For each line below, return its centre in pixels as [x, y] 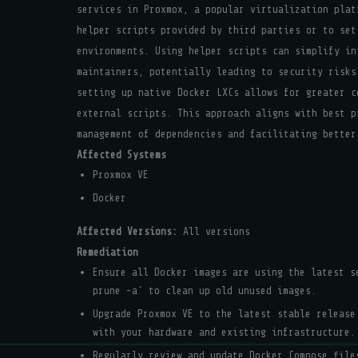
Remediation [107, 252]
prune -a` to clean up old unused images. [205, 290]
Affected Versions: [127, 231]
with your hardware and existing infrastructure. [224, 332]
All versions [214, 231]
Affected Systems [121, 155]
